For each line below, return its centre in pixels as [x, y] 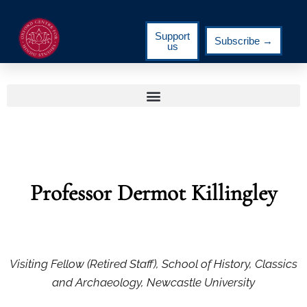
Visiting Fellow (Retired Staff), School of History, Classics [153, 264]
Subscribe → [244, 41]
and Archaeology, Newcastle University [153, 282]
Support [173, 36]
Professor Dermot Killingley [153, 193]
